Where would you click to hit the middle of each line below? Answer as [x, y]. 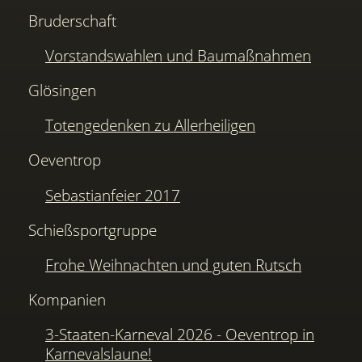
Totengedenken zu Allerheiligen [150, 125]
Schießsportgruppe [93, 229]
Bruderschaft [73, 20]
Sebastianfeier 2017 [113, 195]
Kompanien [67, 300]
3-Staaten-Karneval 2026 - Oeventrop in [180, 335]
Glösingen [63, 90]
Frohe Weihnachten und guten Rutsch [173, 265]
